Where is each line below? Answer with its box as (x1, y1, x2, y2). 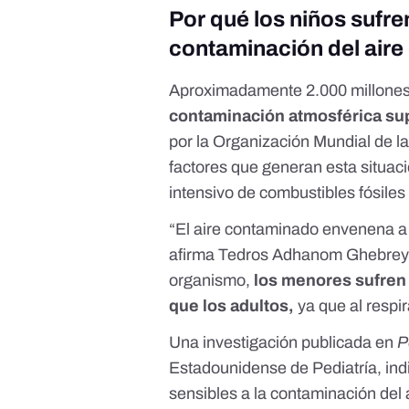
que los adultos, (169, 297, 295, 316)
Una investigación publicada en (169, 333, 398, 352)
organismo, (169, 271, 255, 290)
